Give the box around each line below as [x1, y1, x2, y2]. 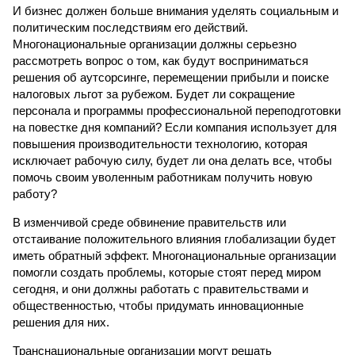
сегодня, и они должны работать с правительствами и [13, 282, 308, 296]
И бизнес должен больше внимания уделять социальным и [13, 4, 338, 17]
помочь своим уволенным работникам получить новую [13, 170, 312, 184]
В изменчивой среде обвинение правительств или [13, 216, 286, 229]
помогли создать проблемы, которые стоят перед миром [13, 265, 321, 279]
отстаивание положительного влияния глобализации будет [13, 232, 336, 246]
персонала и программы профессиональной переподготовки [13, 104, 341, 117]
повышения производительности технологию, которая [13, 137, 307, 151]
